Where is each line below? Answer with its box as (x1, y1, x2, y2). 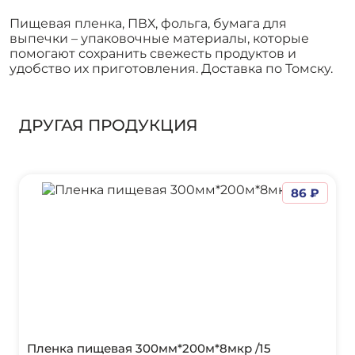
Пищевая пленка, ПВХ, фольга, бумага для (10, 16, 287, 31)
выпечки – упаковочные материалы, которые (10, 31, 309, 46)
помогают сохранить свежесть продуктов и (10, 46, 296, 61)
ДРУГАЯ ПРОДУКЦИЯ (19, 116, 198, 135)
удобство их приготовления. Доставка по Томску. (10, 61, 333, 76)
